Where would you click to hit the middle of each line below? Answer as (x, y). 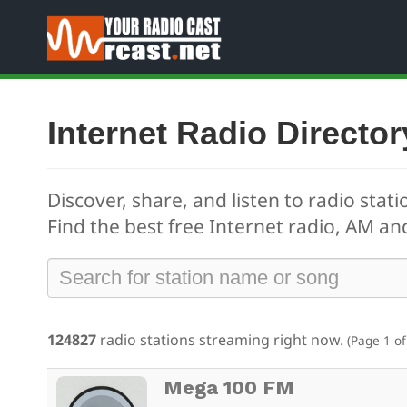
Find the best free (128, 226)
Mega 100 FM (229, 387)
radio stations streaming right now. (222, 340)
